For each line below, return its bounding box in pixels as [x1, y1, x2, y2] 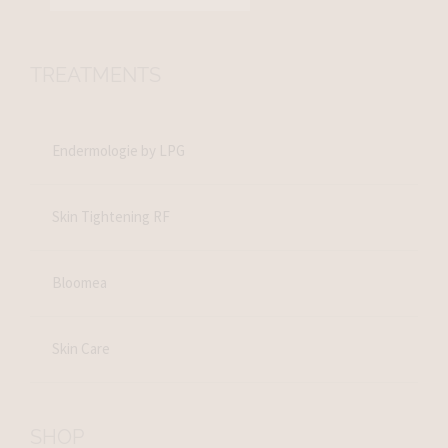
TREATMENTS [29, 62, 161, 87]
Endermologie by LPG [52, 141, 186, 161]
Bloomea [52, 273, 108, 293]
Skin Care [52, 339, 111, 359]
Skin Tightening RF [52, 207, 171, 227]
